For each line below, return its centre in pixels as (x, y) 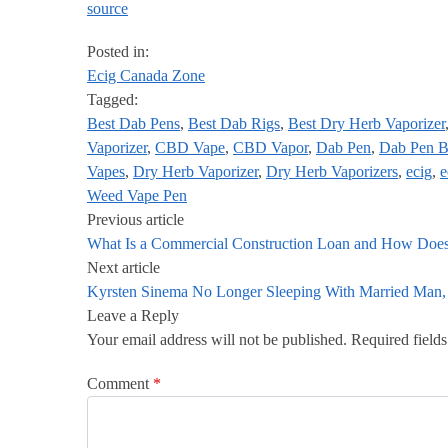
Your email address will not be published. (217, 340)
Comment (120, 383)
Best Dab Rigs (234, 124)
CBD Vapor (270, 148)
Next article (123, 268)
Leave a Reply (133, 316)
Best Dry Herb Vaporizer (366, 124)
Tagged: (112, 100)
